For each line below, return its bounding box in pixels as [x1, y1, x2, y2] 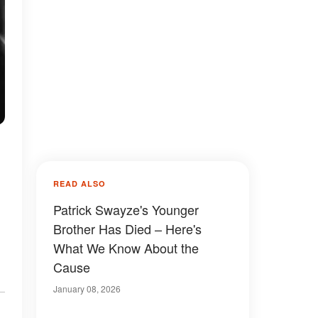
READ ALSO [53, 178, 106, 189]
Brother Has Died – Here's [53, 219, 202, 238]
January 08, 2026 [53, 283, 121, 295]
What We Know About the [53, 238, 199, 257]
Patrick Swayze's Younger [53, 200, 199, 219]
